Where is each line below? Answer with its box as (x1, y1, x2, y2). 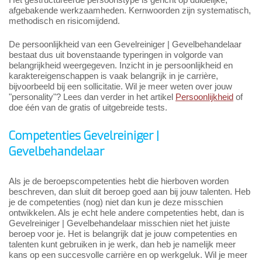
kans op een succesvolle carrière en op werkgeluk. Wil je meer (9, 250, 247, 260)
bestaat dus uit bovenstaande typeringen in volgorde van (9, 50, 223, 60)
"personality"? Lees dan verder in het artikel (9, 92, 175, 102)
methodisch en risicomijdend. (9, 16, 120, 26)
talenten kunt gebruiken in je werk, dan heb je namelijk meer (9, 239, 236, 250)
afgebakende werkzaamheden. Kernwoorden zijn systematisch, (9, 5, 251, 16)
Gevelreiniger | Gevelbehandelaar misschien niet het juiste (9, 218, 230, 229)
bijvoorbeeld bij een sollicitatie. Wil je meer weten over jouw (9, 81, 232, 92)
